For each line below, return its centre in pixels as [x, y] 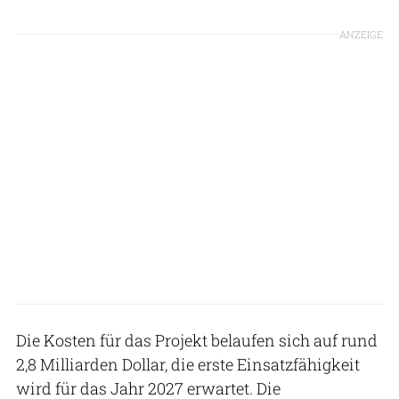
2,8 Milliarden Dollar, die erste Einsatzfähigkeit [188, 364]
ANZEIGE [361, 34]
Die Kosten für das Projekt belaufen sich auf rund [197, 340]
